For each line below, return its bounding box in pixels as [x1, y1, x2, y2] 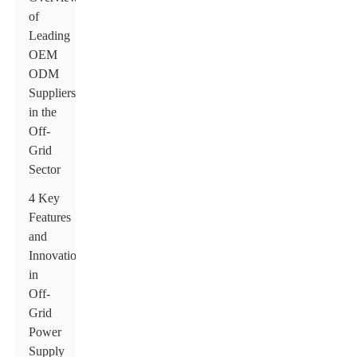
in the [29, 105, 57, 119]
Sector [29, 163, 61, 176]
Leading [29, 29, 71, 42]
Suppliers [29, 86, 76, 100]
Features [29, 210, 72, 224]
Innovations [29, 249, 88, 262]
